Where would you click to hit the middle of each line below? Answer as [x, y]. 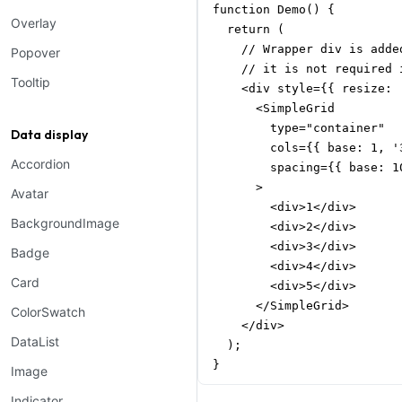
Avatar [30, 193]
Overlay [34, 23]
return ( [249, 29]
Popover [35, 52]
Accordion [40, 164]
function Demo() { [274, 9]
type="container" [299, 127]
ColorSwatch [48, 312]
